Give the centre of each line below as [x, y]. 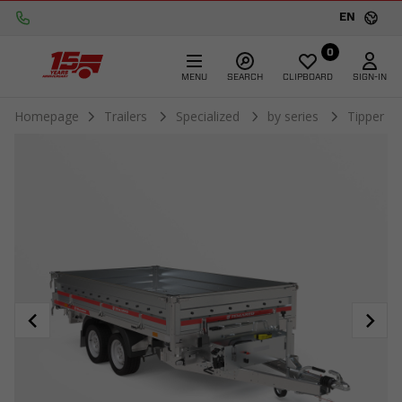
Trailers [127, 116]
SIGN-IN [370, 77]
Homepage [47, 116]
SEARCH [245, 77]
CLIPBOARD [308, 77]
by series [295, 116]
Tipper [368, 116]
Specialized [209, 116]
